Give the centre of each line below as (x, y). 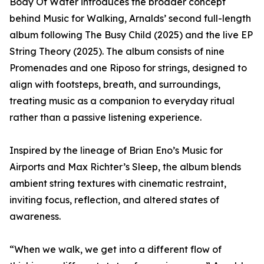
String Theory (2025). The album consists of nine (117, 51)
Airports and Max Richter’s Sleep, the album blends (125, 167)
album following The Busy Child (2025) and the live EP (131, 35)
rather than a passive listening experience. (105, 117)
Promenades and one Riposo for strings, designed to (128, 68)
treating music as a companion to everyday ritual (122, 101)
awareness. (35, 216)
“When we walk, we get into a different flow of (115, 249)
